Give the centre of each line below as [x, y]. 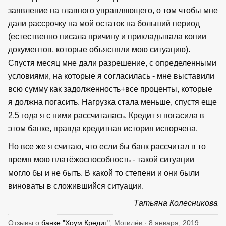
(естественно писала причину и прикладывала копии [107, 36]
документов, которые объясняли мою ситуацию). [99, 49]
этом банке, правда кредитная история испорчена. [103, 128]
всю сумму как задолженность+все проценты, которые [110, 89]
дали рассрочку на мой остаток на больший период [104, 23]
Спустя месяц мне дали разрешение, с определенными [112, 63]
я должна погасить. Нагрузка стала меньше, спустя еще [112, 102]
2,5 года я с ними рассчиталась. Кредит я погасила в [106, 115]
